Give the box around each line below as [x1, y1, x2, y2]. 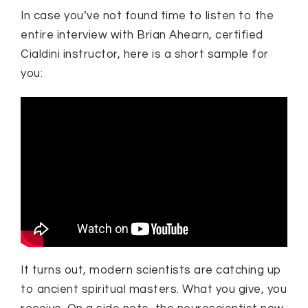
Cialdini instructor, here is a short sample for [21, 48, 269, 60]
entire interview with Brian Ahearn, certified [21, 29, 263, 41]
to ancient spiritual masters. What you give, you [21, 283, 287, 296]
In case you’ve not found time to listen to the [21, 10, 274, 22]
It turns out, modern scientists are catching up [21, 264, 282, 277]
